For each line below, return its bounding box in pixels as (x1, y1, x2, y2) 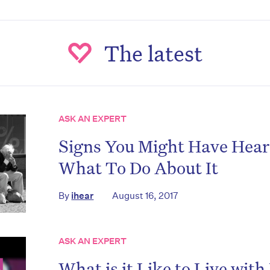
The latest (104, 39, 202, 67)
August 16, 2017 (112, 190, 179, 202)
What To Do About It (58, 157, 219, 179)
